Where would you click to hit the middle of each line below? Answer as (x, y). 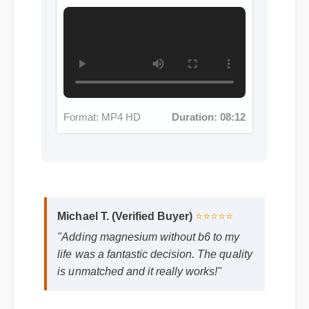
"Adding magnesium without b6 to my (149, 244)
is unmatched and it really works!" (140, 279)
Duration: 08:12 (198, 32)
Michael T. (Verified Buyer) (126, 223)
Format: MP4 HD (97, 32)
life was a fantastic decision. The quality (156, 261)
